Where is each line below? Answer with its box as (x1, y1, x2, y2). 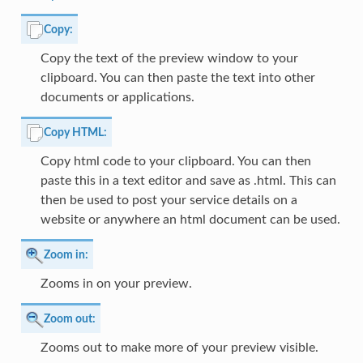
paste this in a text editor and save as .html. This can (40, 174, 336, 188)
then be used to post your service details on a (40, 194, 297, 207)
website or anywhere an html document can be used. (40, 213, 340, 227)
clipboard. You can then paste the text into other (40, 71, 315, 85)
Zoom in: (43, 248, 88, 261)
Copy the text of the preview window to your (40, 52, 298, 66)
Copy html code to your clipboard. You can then (40, 155, 311, 169)
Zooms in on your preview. (40, 277, 192, 291)
